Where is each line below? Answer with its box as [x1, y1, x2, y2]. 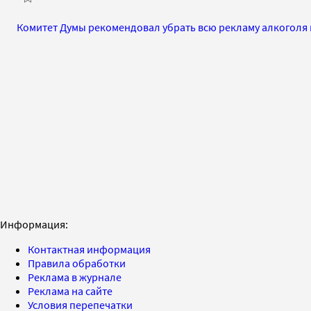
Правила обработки [28, 255, 126, 270]
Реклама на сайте [28, 283, 112, 298]
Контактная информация [28, 242, 151, 256]
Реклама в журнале [28, 269, 121, 284]
